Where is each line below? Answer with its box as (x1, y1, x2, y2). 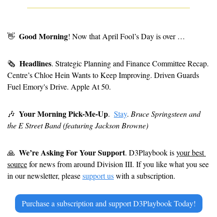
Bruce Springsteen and (131, 108, 201, 119)
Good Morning (19, 30, 68, 42)
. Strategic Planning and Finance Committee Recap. (51, 58, 209, 68)
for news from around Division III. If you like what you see (27, 158, 209, 169)
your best (176, 147, 204, 157)
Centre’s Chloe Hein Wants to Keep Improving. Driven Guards (7, 69, 199, 80)
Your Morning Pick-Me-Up (19, 108, 108, 119)
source (7, 158, 27, 169)
